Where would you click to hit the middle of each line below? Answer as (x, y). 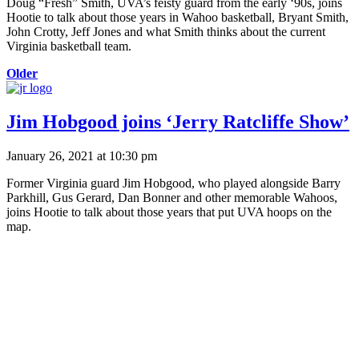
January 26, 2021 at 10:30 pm (82, 155)
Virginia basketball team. (69, 46)
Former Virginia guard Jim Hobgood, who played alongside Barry (173, 183)
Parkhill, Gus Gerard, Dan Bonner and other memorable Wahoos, (172, 197)
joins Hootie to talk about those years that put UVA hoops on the (169, 212)
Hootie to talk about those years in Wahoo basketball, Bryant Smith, (177, 18)
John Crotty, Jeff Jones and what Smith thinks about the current (166, 32)
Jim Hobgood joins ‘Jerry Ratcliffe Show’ (178, 122)
